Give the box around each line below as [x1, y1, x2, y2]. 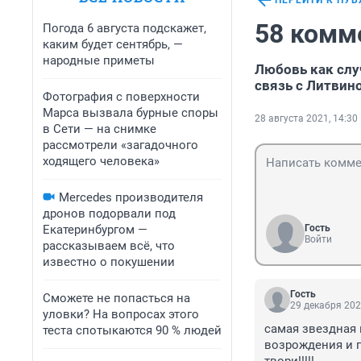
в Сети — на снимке [43, 122, 156, 136]
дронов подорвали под [43, 206, 176, 221]
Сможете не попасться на [43, 291, 190, 305]
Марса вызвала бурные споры [43, 106, 218, 120]
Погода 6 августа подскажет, [43, 21, 206, 35]
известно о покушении [43, 255, 175, 269]
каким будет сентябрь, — [43, 37, 183, 52]
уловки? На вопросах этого [43, 307, 199, 322]
